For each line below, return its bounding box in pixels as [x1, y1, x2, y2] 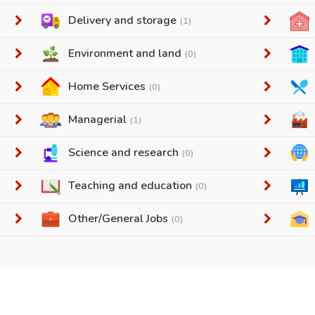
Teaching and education [68, 178, 195, 193]
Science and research [68, 145, 182, 160]
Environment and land [68, 46, 185, 61]
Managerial [68, 112, 130, 127]
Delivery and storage [68, 13, 180, 28]
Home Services [68, 79, 149, 94]
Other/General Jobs [68, 211, 172, 226]
